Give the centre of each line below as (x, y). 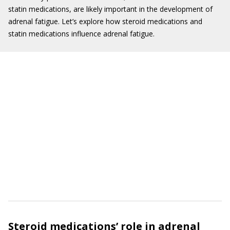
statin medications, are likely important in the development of (110, 9)
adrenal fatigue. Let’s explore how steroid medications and (105, 21)
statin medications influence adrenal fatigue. (81, 34)
